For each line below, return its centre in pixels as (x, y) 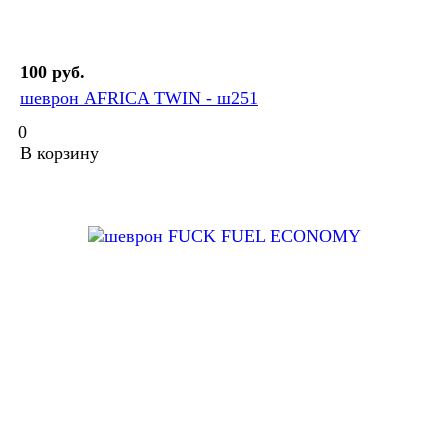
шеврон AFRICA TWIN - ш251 (139, 98)
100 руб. (52, 72)
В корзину (59, 153)
